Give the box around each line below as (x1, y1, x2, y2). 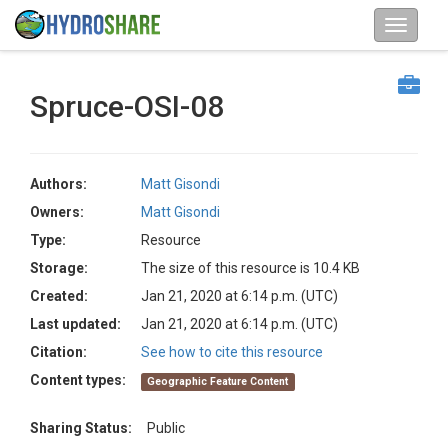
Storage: (30, 260, 88, 276)
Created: (30, 288, 88, 304)
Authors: (30, 176, 87, 192)
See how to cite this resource (141, 344, 323, 360)
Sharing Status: (30, 420, 132, 436)
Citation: (30, 344, 87, 360)
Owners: (30, 204, 84, 220)
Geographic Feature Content (147, 375, 289, 388)
